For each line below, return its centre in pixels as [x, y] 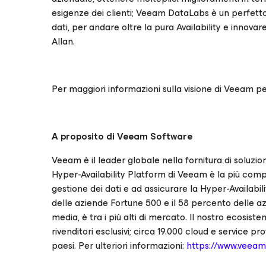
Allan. [63, 41]
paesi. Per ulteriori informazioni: [119, 246]
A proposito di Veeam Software [122, 136]
